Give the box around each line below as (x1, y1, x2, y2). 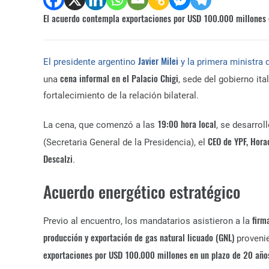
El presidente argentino (43, 56, 138, 67)
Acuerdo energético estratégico (43, 179, 240, 204)
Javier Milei (138, 54, 178, 67)
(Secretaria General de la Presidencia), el (43, 137, 208, 148)
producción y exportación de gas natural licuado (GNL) (43, 231, 234, 244)
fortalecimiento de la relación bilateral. (43, 90, 199, 101)
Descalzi (43, 152, 73, 165)
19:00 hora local (157, 117, 216, 130)
